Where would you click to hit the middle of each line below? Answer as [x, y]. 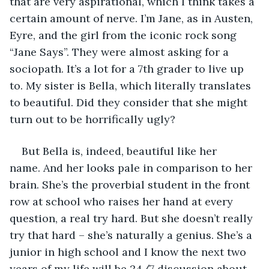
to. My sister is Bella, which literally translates [132, 85]
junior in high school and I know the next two [129, 252]
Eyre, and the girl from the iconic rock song [125, 35]
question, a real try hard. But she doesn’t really [133, 218]
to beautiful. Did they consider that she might [130, 102]
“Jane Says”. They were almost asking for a [121, 52]
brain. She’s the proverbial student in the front [131, 184]
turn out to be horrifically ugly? [92, 119]
